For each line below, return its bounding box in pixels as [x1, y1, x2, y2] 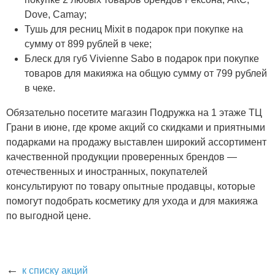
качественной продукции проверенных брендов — [6, 152, 237, 162]
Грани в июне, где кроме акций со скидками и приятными [6, 122, 265, 133]
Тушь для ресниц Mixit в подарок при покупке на [25, 24, 243, 34]
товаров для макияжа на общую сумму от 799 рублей [25, 68, 267, 79]
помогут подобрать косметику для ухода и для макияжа [6, 196, 258, 206]
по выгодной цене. [6, 211, 91, 221]
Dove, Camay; [25, 9, 87, 20]
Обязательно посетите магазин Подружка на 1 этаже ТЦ [6, 107, 262, 118]
